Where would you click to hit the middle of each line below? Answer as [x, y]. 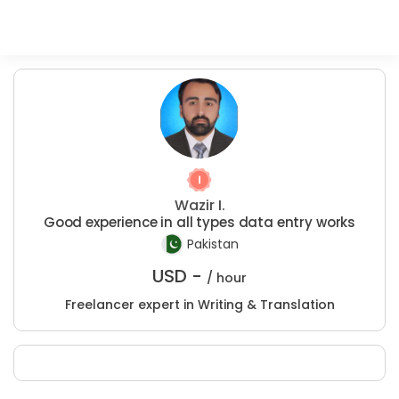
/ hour [227, 278]
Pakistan [212, 244]
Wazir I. [199, 205]
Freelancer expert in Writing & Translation [199, 305]
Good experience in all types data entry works [199, 222]
